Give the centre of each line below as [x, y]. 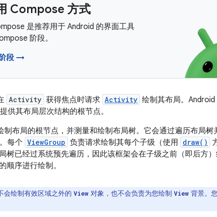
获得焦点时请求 [73, 100]
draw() [195, 142]
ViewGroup [46, 142]
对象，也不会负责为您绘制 [131, 193]
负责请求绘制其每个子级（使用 [124, 142]
